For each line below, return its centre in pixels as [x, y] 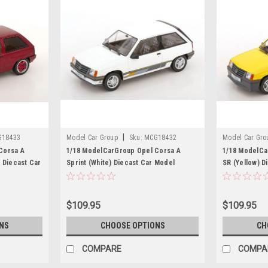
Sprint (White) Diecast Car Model [121, 162]
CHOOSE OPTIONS [133, 225]
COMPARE [102, 249]
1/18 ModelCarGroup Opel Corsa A [124, 150]
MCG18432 [160, 137]
